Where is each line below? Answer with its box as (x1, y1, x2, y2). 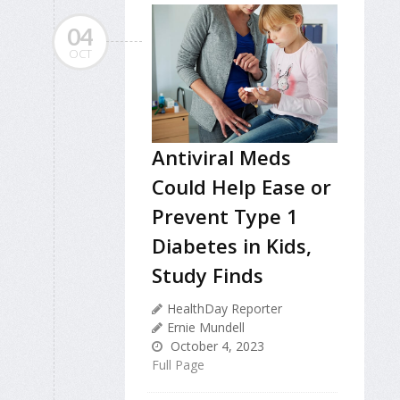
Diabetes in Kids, (152, 231, 312, 259)
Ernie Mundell (167, 318, 245, 336)
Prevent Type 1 (152, 202, 298, 229)
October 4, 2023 (167, 337, 264, 354)
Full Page (152, 355, 204, 373)
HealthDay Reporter (167, 299, 282, 317)
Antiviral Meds (152, 143, 291, 171)
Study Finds (152, 261, 263, 288)
